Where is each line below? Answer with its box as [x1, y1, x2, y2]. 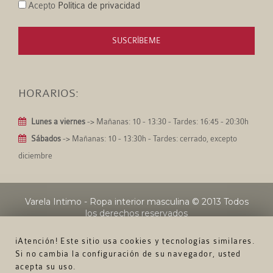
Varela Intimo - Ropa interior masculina [24, 196, 190, 208]
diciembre [18, 151, 52, 161]
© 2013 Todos [189, 196, 249, 208]
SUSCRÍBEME [112, 36, 161, 46]
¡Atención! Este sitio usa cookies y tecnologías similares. [15, 236, 255, 246]
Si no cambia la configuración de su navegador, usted [15, 249, 241, 258]
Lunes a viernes [31, 117, 85, 127]
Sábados [31, 134, 61, 144]
